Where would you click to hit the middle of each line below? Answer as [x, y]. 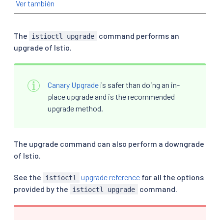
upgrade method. [75, 108]
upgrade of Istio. [43, 47]
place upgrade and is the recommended [111, 96]
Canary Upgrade [73, 84]
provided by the [42, 189]
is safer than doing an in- [139, 84]
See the [28, 177]
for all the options [172, 177]
